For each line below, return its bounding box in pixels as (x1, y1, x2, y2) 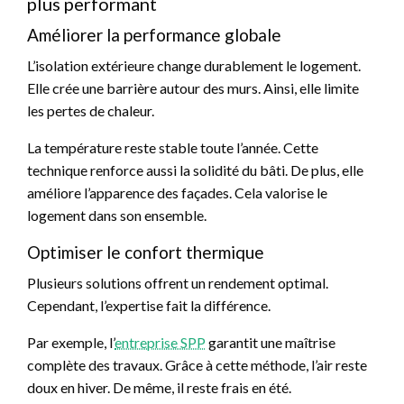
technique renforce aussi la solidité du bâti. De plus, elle (27, 161, 363, 179)
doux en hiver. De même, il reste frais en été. (27, 379, 291, 397)
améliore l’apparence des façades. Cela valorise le (27, 184, 327, 202)
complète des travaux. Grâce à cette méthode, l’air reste (27, 356, 367, 374)
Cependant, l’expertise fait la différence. (27, 297, 271, 315)
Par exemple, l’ (27, 334, 115, 352)
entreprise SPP (115, 334, 206, 352)
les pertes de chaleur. (27, 102, 154, 120)
